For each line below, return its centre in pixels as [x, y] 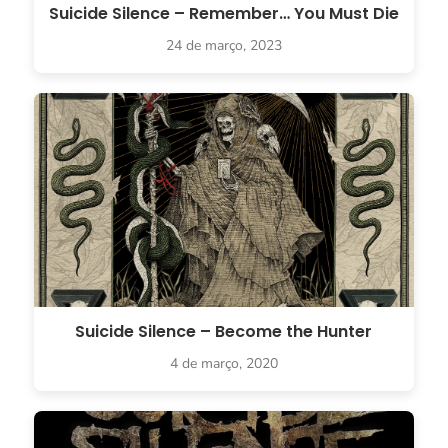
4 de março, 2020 [223, 364]
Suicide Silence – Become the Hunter [224, 332]
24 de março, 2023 [223, 46]
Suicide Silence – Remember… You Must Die [223, 14]
